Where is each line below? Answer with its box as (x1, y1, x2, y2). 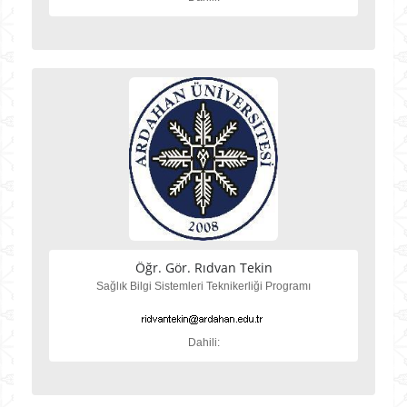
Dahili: (187, 336, 220, 349)
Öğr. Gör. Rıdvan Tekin (134, 259, 273, 276)
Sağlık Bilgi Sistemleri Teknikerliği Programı (96, 280, 311, 293)
